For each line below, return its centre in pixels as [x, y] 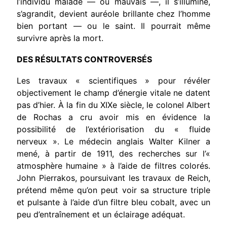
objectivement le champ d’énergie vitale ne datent [113, 92]
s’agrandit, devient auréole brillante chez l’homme [113, 13]
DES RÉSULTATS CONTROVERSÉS [84, 59]
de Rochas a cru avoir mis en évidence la [113, 117]
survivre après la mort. [60, 38]
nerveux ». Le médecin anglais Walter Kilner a [113, 141]
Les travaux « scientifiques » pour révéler [113, 80]
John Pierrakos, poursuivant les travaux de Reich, [113, 178]
